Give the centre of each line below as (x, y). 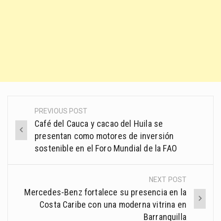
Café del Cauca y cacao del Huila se (99, 124)
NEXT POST (168, 180)
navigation (40, 134)
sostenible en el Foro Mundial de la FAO (106, 148)
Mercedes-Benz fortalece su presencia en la (105, 192)
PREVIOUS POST (61, 111)
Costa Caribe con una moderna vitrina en (113, 205)
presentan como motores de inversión (104, 136)
